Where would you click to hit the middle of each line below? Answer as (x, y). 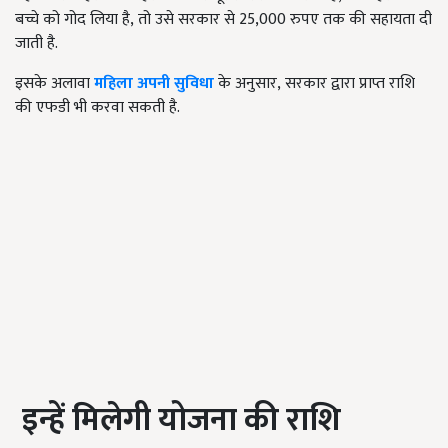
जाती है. (36, 43)
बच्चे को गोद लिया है (72, 19)
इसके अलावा (54, 83)
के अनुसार (245, 83)
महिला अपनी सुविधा (154, 83)
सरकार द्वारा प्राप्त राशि (350, 83)
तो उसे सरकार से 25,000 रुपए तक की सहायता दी (285, 19)
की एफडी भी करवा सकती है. (97, 107)
